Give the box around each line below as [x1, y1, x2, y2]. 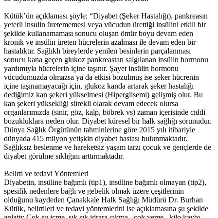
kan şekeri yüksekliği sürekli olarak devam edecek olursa [4, 99, 178, 108]
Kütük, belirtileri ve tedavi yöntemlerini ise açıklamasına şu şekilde [4, 204, 208, 213]
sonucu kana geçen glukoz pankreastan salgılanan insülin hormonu [4, 55, 208, 64]
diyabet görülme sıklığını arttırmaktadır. [4, 152, 124, 161]
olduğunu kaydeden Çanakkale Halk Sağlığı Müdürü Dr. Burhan [4, 196, 203, 204]
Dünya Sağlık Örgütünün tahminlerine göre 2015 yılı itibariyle [4, 126, 195, 134]
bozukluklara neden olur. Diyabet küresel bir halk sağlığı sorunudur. [4, 117, 212, 126]
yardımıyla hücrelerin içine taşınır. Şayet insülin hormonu [4, 64, 179, 73]
